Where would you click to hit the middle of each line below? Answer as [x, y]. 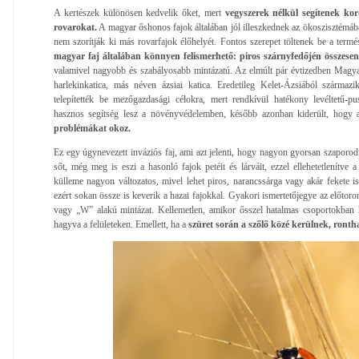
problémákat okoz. [92, 128]
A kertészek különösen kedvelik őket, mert [137, 12]
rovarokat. [75, 27]
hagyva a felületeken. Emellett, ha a [121, 224]
